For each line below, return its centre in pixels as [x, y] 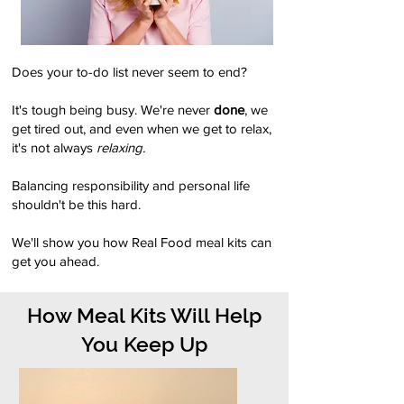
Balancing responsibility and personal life [131, 185]
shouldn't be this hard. [76, 204]
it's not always [54, 147]
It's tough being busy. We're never [113, 109]
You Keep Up [144, 344]
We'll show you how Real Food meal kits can [142, 242]
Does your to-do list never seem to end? [129, 71]
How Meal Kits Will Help [144, 315]
